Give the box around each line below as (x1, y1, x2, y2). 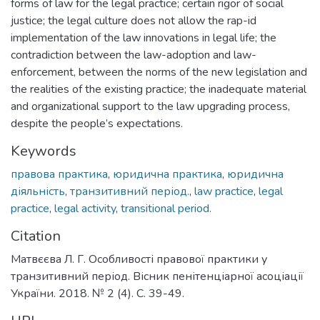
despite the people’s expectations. (11, 115, 183, 131)
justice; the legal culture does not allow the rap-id (11, 12, 256, 29)
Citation (11, 226, 61, 246)
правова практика (11, 166, 108, 182)
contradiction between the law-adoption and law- (11, 46, 256, 63)
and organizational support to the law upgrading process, (11, 98, 290, 114)
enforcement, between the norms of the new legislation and (11, 64, 307, 80)
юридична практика (113, 166, 222, 182)
